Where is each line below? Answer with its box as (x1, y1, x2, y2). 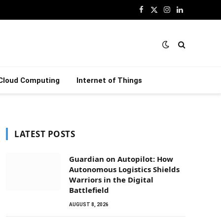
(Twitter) (153, 20, 181, 30)
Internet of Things (76, 75, 142, 85)
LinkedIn (179, 9, 208, 19)
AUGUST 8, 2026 (69, 202, 109, 207)
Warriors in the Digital (69, 175, 153, 184)
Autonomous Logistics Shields (69, 164, 180, 174)
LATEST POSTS (14, 128, 75, 140)
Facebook (140, 9, 171, 19)
